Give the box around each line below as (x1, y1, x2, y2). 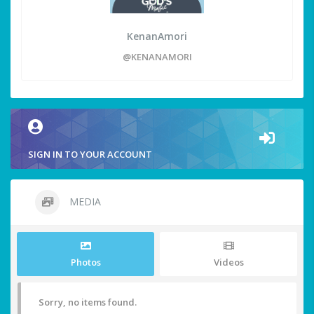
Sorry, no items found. (39, 296, 137, 309)
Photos (70, 256, 101, 269)
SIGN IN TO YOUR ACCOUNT (28, 148, 152, 161)
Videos (213, 256, 244, 269)
